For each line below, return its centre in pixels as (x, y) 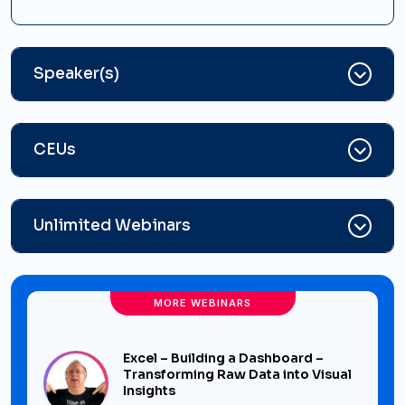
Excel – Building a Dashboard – (223, 358)
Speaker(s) (76, 74)
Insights (149, 391)
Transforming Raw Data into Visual (237, 375)
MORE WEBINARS (202, 303)
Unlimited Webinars (112, 226)
